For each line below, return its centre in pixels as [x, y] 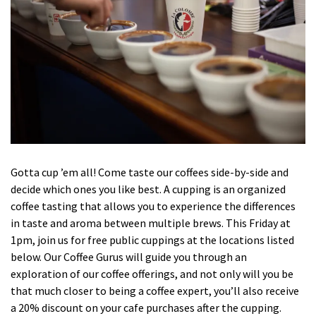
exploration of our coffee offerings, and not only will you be [152, 273]
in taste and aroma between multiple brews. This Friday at [151, 223]
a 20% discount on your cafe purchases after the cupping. [146, 307]
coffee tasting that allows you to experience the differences [153, 206]
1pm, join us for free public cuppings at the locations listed [152, 239]
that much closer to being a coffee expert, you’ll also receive [155, 290]
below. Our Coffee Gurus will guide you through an [129, 256]
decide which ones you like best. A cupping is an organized [148, 189]
